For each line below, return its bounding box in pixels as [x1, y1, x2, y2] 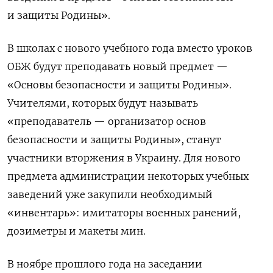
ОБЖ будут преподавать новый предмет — [7, 60, 228, 73]
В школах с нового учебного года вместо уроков [7, 42, 252, 55]
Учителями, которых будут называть [7, 97, 198, 110]
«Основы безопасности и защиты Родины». [7, 79, 232, 91]
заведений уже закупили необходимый [7, 188, 213, 201]
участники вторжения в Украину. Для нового [7, 152, 241, 165]
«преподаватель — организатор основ [7, 115, 206, 128]
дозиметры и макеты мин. [7, 225, 146, 238]
